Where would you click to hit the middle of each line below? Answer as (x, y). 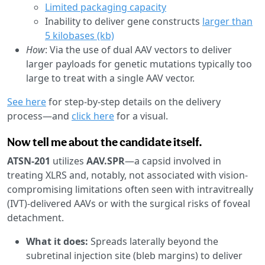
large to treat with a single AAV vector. (110, 78)
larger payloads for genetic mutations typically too (139, 64)
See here (27, 101)
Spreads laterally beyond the (154, 241)
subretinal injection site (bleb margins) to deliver (134, 255)
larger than (227, 21)
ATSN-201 (30, 161)
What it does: (58, 241)
